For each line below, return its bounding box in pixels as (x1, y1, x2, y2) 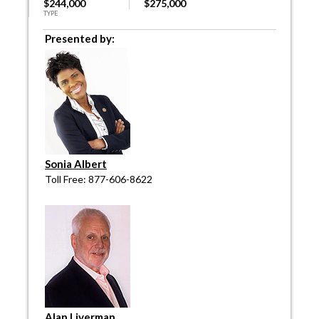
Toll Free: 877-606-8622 (45, 173, 152, 186)
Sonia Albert (45, 157, 107, 171)
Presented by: (45, 32, 115, 46)
